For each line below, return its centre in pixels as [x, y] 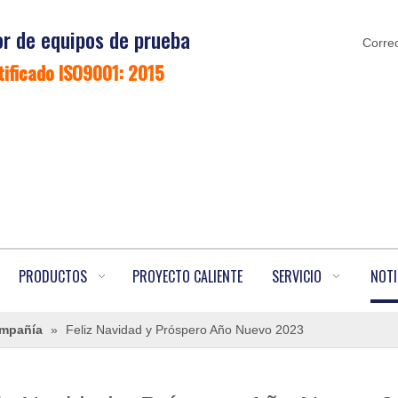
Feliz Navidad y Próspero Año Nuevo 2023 [185, 330]
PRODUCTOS [53, 276]
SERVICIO [297, 276]
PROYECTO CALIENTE [187, 276]
